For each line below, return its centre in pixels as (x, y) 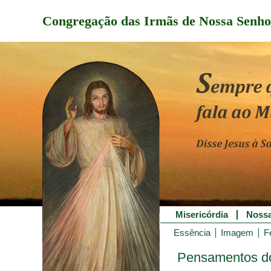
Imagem (237, 233)
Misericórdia (202, 215)
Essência (192, 233)
